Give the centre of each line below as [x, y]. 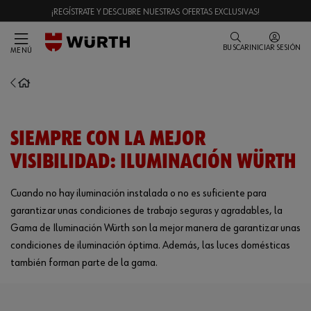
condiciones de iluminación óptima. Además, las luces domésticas [150, 246]
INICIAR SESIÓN [275, 48]
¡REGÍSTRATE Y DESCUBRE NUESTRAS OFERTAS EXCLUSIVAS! [155, 12]
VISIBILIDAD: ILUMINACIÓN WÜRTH [153, 162]
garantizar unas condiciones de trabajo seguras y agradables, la [146, 211]
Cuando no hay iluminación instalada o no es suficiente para [138, 194]
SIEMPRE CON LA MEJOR [108, 139]
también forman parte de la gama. [84, 263]
